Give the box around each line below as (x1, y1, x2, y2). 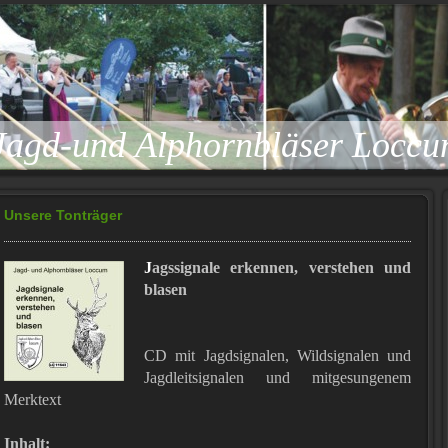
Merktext (4, 391, 61, 408)
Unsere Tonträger (4, 207, 122, 223)
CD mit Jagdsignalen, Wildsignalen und (144, 347, 411, 364)
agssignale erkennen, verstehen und (152, 259, 411, 276)
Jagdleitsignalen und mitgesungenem (144, 369, 411, 386)
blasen (144, 281, 187, 298)
